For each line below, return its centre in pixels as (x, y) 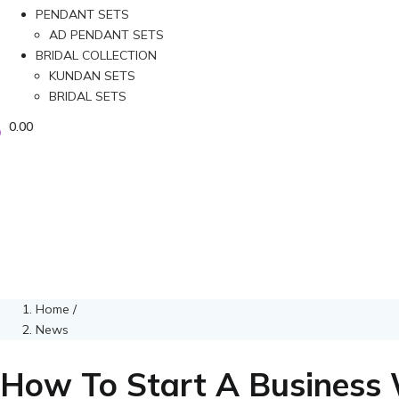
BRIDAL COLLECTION (96, 55)
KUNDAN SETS (92, 75)
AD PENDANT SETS (106, 34)
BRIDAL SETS (88, 96)
